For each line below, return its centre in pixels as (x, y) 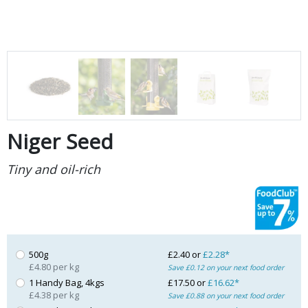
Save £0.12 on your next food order (225, 267)
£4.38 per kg (54, 295)
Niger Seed (60, 141)
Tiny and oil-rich (53, 169)
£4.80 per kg (54, 266)
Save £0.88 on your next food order (225, 295)
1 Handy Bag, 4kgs (67, 282)
